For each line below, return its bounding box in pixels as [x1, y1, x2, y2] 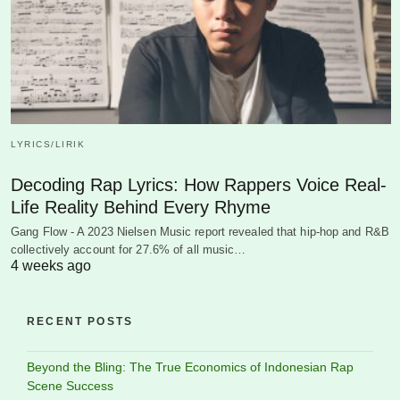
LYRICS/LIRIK [11, 139, 85, 150]
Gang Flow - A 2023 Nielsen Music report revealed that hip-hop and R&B [11, 225, 389, 239]
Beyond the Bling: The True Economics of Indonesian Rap [27, 360, 354, 375]
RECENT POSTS [27, 315, 134, 329]
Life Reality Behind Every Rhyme [11, 197, 271, 218]
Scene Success [27, 379, 113, 394]
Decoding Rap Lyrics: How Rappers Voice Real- [11, 175, 387, 196]
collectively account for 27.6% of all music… [11, 243, 246, 257]
